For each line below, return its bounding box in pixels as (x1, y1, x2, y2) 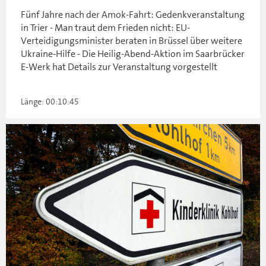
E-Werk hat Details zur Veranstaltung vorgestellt (21, 60, 217, 73)
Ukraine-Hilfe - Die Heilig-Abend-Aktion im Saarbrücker (21, 47, 245, 60)
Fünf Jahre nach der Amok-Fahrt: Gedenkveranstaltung (21, 8, 245, 21)
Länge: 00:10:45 (21, 96, 79, 107)
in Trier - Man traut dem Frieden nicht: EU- (21, 21, 190, 34)
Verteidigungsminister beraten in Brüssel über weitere (21, 34, 242, 47)
